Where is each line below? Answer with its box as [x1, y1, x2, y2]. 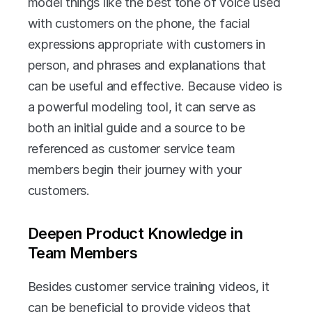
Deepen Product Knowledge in [27, 224, 243, 242]
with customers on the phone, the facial [27, 15, 251, 31]
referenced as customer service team [27, 141, 235, 156]
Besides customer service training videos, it [27, 279, 270, 294]
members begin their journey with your [27, 162, 242, 177]
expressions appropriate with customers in [27, 36, 265, 52]
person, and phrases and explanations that [27, 57, 266, 72]
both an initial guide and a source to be [27, 120, 245, 135]
